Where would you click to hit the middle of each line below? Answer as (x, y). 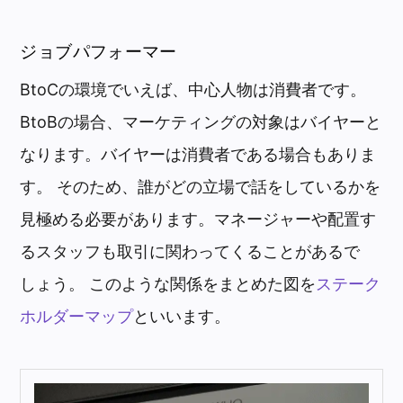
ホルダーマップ (77, 317)
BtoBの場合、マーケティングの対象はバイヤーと (201, 122)
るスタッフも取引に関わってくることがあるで (190, 252)
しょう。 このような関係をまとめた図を (168, 284)
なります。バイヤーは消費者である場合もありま (198, 155)
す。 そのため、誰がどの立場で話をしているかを (201, 187)
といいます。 (182, 317)
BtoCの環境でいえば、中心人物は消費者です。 (193, 90)
